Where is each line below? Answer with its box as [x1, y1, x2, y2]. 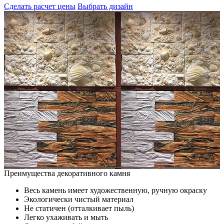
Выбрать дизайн [77, 1, 133, 10]
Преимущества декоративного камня [4, 168, 130, 177]
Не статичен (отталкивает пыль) [24, 203, 134, 212]
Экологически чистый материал [24, 194, 133, 203]
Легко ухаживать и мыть [24, 212, 108, 221]
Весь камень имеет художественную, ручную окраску [24, 185, 207, 194]
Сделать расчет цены [4, 1, 75, 10]
